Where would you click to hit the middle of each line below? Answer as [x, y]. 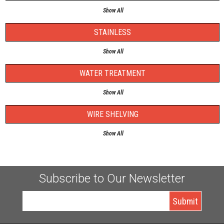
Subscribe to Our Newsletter [112, 178]
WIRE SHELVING [112, 114]
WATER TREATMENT [112, 73]
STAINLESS [112, 32]
